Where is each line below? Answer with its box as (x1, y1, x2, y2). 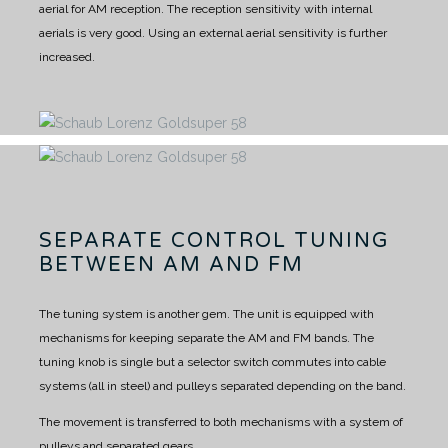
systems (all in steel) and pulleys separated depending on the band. (39, 378, 406, 393)
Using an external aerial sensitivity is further (145, 25, 387, 40)
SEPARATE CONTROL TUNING (39, 228, 390, 253)
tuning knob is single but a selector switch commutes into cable (39, 354, 386, 369)
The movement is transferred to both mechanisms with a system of (39, 414, 403, 429)
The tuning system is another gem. (39, 306, 230, 321)
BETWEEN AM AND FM (39, 252, 304, 277)
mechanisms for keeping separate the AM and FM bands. (39, 330, 350, 345)
